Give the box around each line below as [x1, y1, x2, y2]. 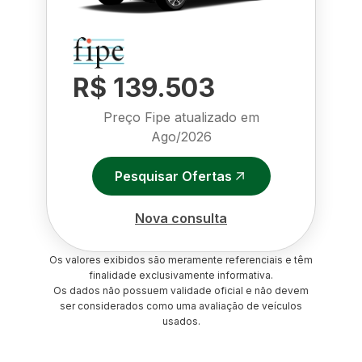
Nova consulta [135, 209, 227, 226]
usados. [162, 315, 200, 327]
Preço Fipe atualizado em [103, 109, 259, 125]
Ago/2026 [150, 128, 212, 145]
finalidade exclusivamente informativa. [89, 269, 273, 281]
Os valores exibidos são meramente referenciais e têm [49, 254, 313, 266]
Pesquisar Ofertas [114, 167, 232, 184]
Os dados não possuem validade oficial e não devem [53, 284, 309, 297]
